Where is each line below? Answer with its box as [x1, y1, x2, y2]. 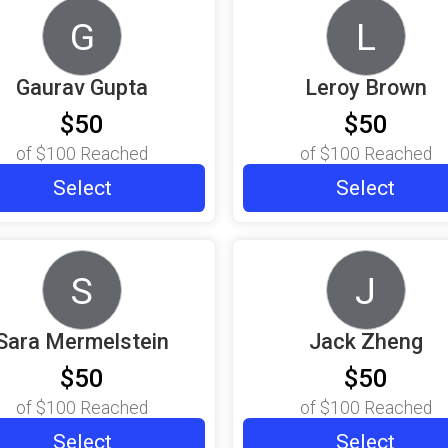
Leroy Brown [304, 75, 427, 101]
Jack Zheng [308, 329, 423, 355]
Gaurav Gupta [16, 75, 149, 101]
